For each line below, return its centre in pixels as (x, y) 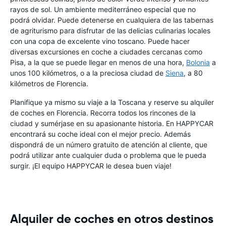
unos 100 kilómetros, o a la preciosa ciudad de (88, 73)
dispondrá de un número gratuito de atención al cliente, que (109, 145)
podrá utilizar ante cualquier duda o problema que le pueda (108, 155)
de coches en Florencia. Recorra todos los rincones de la (103, 113)
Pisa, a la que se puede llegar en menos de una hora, (98, 63)
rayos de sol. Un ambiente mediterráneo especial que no (103, 10)
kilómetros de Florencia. (49, 84)
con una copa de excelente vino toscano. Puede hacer (100, 41)
